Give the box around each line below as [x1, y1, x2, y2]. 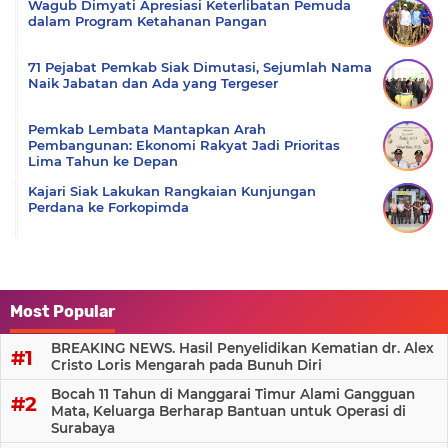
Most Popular [10, 302, 115, 322]
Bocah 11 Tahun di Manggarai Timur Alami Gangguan [51, 386, 415, 403]
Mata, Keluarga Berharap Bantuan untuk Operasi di [51, 403, 406, 420]
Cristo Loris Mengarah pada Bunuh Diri [51, 357, 322, 374]
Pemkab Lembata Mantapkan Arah [28, 121, 266, 138]
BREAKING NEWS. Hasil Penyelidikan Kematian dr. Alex [51, 340, 434, 357]
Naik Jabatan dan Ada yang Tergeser [28, 75, 278, 92]
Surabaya [51, 420, 115, 437]
